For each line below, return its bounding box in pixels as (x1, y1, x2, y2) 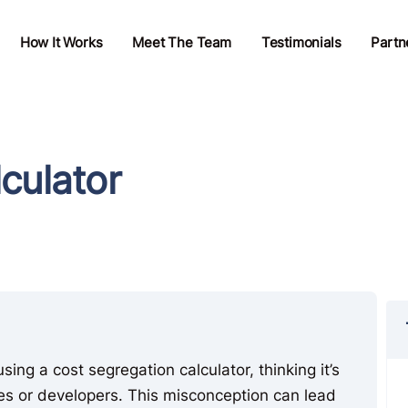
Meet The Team (132, 33, 231, 51)
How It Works (19, 33, 103, 51)
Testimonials (260, 33, 342, 51)
